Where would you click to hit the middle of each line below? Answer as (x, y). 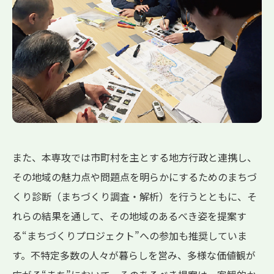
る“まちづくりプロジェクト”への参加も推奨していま (130, 236)
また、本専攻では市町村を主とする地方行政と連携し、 (135, 157)
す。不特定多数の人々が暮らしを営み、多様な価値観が (134, 255)
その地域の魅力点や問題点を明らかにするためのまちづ (135, 177)
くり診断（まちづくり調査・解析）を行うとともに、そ (135, 197)
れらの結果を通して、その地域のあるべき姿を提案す (129, 216)
